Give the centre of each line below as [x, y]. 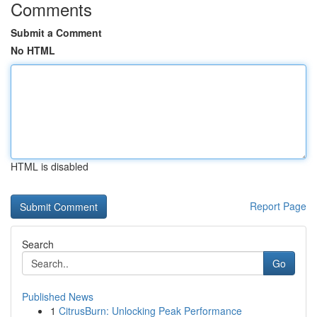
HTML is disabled [50, 166]
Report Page [278, 206]
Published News [58, 296]
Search [38, 244]
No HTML [33, 50]
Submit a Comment [56, 33]
